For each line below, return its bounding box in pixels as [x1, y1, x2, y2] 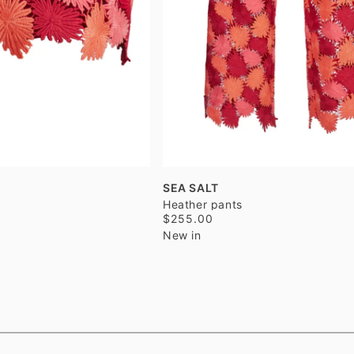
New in [163, 228, 201, 242]
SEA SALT [163, 181, 219, 194]
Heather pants [163, 198, 243, 211]
